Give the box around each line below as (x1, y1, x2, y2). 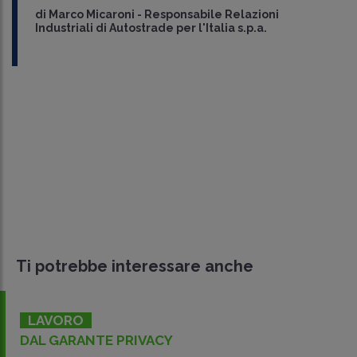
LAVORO (28, 312, 84, 329)
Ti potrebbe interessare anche (16, 257, 253, 277)
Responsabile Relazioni (143, 8, 279, 22)
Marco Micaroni (48, 8, 135, 22)
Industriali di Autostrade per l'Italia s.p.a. (34, 22, 267, 35)
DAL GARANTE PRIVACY (20, 332, 173, 349)
